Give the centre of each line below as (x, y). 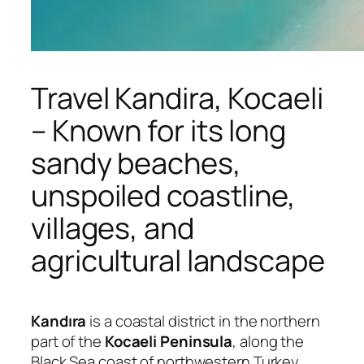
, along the (269, 342)
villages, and (113, 227)
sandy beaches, (136, 162)
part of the (68, 342)
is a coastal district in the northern (203, 321)
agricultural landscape (178, 260)
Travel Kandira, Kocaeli (177, 97)
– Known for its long (158, 130)
